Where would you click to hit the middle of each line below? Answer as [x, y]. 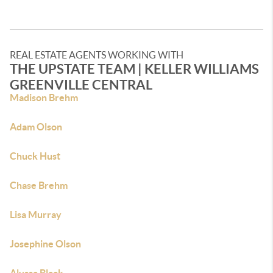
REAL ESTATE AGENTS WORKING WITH [97, 55]
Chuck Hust [35, 156]
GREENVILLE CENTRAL [81, 84]
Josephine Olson [45, 244]
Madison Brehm [44, 97]
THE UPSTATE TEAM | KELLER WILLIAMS [134, 69]
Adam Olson [36, 127]
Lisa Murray [36, 214]
